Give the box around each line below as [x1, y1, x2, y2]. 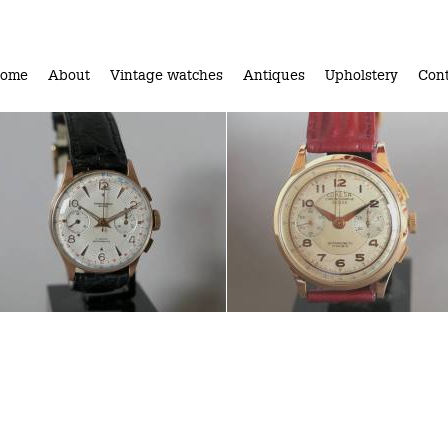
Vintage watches [110, 67, 223, 83]
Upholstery [325, 67, 398, 83]
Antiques [243, 67, 305, 83]
